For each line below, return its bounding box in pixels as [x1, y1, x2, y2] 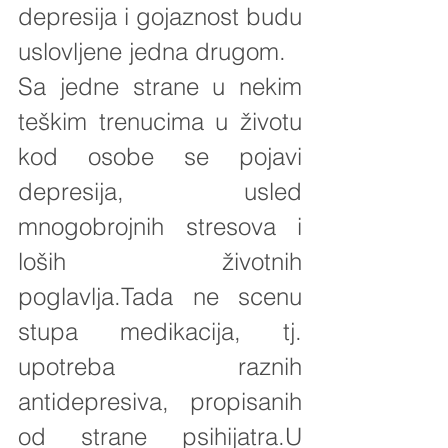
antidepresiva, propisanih [18, 386, 302, 416]
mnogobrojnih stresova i [18, 211, 302, 241]
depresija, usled [18, 176, 302, 206]
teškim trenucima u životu [18, 106, 302, 136]
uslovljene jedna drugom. [18, 36, 286, 66]
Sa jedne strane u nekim [18, 71, 302, 101]
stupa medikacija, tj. [18, 316, 302, 346]
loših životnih [18, 246, 302, 276]
